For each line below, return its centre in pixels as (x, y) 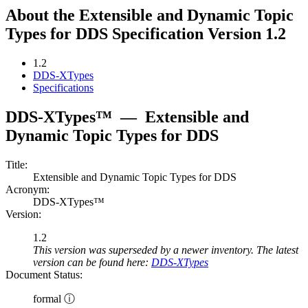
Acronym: (27, 190)
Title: (16, 165)
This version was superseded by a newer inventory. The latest (166, 250)
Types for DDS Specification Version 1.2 (146, 34)
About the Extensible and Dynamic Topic (150, 15)
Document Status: (44, 275)
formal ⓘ (54, 299)
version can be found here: (92, 263)
